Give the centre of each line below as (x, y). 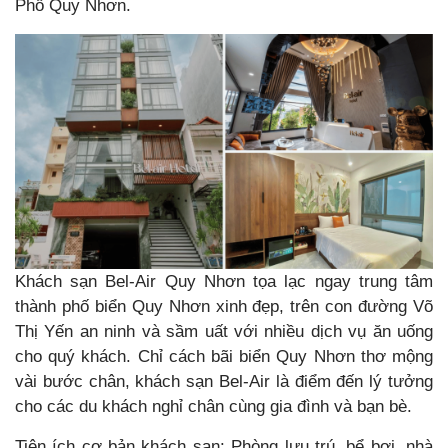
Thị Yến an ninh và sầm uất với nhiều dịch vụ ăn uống (224, 331)
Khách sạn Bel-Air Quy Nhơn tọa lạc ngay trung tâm (224, 281)
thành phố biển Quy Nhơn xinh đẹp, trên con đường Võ (224, 306)
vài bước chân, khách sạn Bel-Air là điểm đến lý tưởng (224, 381)
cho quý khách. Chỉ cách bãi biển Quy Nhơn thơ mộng (224, 356)
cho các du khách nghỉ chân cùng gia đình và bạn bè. (213, 406)
